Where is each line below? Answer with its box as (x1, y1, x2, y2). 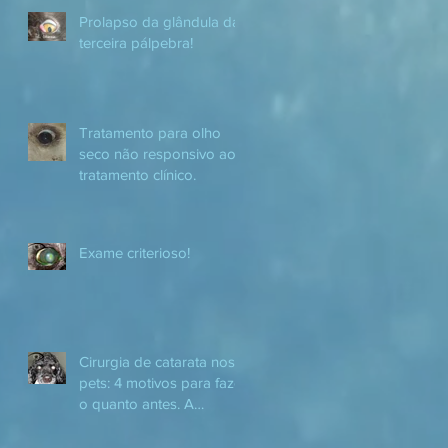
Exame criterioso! (79, 244, 190, 261)
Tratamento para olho (79, 124, 221, 141)
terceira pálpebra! (79, 34, 193, 51)
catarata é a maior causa (79, 416, 238, 433)
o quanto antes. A (79, 395, 194, 412)
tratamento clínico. (79, 166, 196, 183)
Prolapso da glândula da (79, 13, 240, 30)
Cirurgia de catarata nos (79, 353, 235, 370)
